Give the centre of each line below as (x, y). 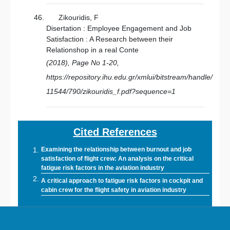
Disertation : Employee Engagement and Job (119, 28)
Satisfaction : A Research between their (110, 39)
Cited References (115, 132)
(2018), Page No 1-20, (83, 63)
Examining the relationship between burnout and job (116, 149)
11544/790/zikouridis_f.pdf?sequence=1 (111, 91)
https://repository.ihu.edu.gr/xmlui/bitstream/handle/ (129, 77)
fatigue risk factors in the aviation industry (103, 168)
